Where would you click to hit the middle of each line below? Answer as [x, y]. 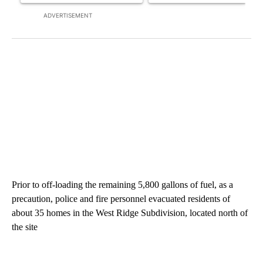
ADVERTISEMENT [68, 16]
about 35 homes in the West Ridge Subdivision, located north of [130, 213]
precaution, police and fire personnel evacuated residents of [121, 199]
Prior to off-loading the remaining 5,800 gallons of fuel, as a [122, 185]
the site [25, 227]
